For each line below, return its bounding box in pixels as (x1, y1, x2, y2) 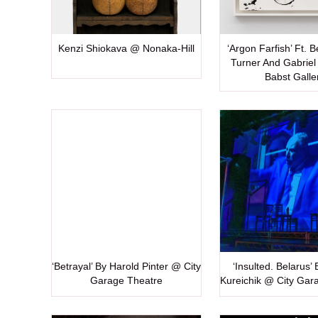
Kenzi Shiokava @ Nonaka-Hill (58, 43, 194, 55)
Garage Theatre (90, 275, 163, 287)
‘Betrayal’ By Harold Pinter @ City (52, 261, 201, 273)
